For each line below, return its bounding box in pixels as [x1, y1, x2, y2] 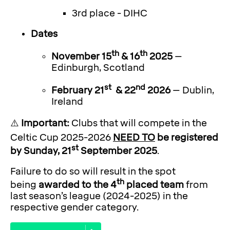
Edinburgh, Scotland [51, 62, 145, 74]
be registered [155, 132, 218, 144]
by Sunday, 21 [10, 145, 71, 157]
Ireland [51, 96, 83, 108]
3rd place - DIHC [72, 8, 147, 20]
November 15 [51, 51, 111, 63]
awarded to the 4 [39, 179, 117, 191]
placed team [124, 179, 184, 191]
